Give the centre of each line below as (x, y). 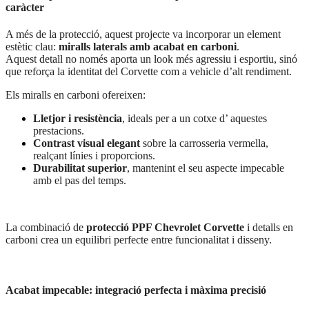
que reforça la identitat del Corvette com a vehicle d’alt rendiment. (149, 72)
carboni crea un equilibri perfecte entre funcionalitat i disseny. (139, 240)
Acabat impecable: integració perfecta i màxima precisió (136, 290)
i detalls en (269, 228)
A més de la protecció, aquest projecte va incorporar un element (143, 34)
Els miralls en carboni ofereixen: (76, 95)
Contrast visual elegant (87, 143)
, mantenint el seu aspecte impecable (206, 168)
